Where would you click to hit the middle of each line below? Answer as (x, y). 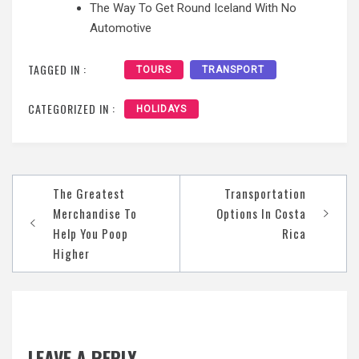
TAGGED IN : (57, 70)
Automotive (121, 28)
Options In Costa (261, 214)
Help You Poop (91, 234)
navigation (56, 212)
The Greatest (89, 194)
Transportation (265, 194)
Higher (71, 254)
